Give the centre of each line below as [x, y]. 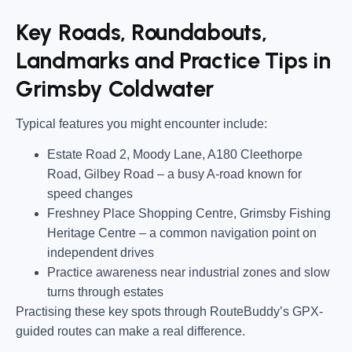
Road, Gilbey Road [101, 174]
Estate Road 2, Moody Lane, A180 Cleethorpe [175, 155]
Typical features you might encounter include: [141, 124]
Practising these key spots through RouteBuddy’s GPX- [169, 312]
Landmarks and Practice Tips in [173, 60]
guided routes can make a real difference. [130, 332]
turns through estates [105, 292]
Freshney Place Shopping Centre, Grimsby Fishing [189, 214]
